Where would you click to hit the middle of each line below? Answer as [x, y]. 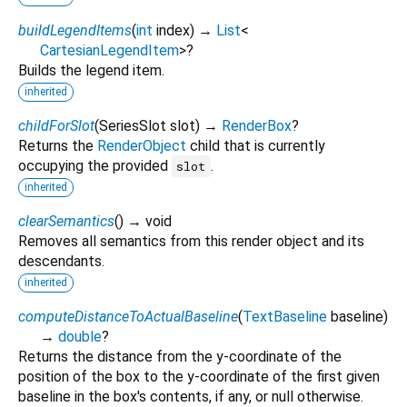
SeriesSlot [133, 125]
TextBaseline [285, 316]
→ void [149, 221]
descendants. [61, 261]
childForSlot [56, 125]
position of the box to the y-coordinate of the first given [199, 376]
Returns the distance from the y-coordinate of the [180, 356]
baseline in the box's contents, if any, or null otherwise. [191, 396]
